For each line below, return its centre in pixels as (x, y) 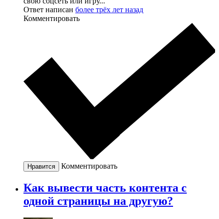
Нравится (41, 166)
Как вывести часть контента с (105, 187)
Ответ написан (49, 9)
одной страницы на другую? (98, 201)
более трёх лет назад (109, 9)
